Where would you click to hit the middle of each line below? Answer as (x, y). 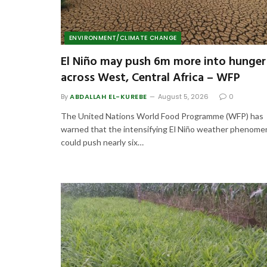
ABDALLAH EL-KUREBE (108, 97)
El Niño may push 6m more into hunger (163, 62)
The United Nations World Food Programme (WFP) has (162, 116)
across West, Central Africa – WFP (150, 78)
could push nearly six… (102, 142)
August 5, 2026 (183, 97)
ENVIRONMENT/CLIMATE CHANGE (123, 38)
